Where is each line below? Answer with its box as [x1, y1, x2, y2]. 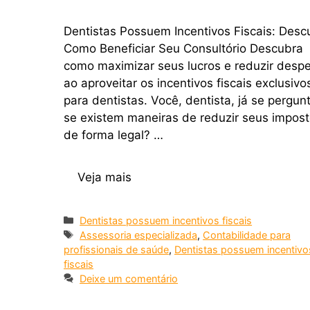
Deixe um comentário [80, 272, 179, 284]
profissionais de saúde [64, 243, 169, 255]
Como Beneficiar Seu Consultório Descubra [64, 42, 303, 56]
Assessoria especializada [80, 228, 198, 241]
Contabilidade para [203, 228, 291, 241]
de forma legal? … [64, 128, 163, 143]
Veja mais [77, 170, 131, 184]
